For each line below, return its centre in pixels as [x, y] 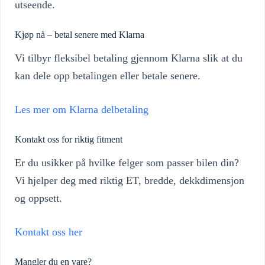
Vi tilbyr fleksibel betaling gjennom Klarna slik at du [129, 58]
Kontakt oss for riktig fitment [69, 140]
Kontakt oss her [49, 232]
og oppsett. [38, 198]
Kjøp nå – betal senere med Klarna [80, 35]
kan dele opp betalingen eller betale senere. [108, 76]
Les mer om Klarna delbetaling [82, 110]
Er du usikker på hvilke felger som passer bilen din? [127, 163]
